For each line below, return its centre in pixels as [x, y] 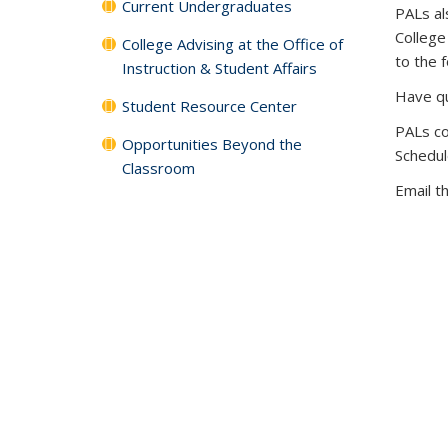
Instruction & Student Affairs [219, 68]
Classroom [158, 168]
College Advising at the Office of [232, 44]
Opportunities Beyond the [212, 144]
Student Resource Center [209, 106]
